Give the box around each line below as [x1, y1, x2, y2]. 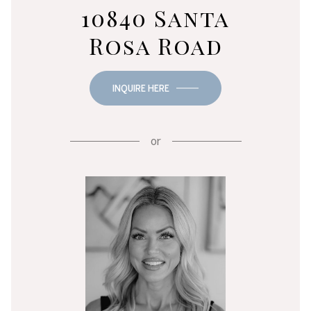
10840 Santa [81, 3, 230, 33]
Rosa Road [88, 31, 223, 61]
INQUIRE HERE [112, 83, 169, 94]
